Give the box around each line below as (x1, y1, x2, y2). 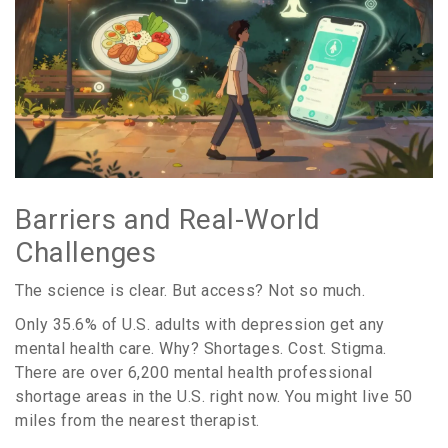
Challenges (15, 236, 156, 270)
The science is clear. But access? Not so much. (15, 281, 365, 301)
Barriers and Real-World (15, 203, 321, 237)
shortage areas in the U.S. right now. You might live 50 (15, 387, 413, 407)
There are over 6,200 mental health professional (15, 363, 373, 383)
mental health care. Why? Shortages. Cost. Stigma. (15, 339, 387, 359)
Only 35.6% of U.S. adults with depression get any (15, 315, 385, 335)
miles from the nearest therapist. (15, 411, 260, 431)
